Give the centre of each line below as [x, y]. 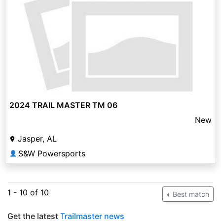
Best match [190, 194]
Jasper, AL [37, 139]
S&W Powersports [52, 154]
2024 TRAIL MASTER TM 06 [63, 105]
